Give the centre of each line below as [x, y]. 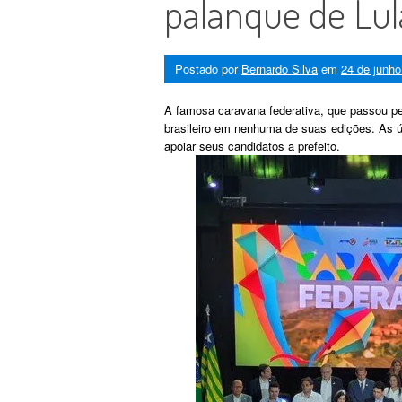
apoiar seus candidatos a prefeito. [252, 145]
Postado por [208, 68]
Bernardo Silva [280, 68]
